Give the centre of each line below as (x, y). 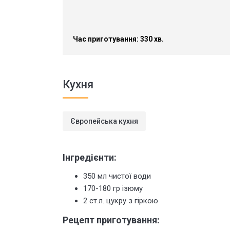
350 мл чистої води (117, 176)
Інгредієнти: (90, 157)
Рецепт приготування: (111, 220)
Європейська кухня (104, 121)
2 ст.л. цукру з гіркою (121, 201)
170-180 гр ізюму (113, 188)
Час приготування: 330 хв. (118, 39)
